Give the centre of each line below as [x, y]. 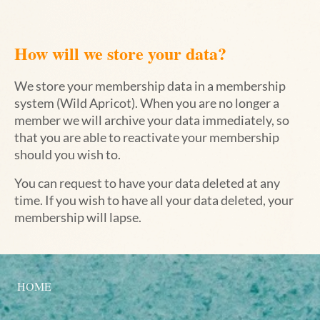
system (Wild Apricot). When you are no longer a [147, 103]
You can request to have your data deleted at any [147, 183]
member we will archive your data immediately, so [152, 120]
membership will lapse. [78, 217]
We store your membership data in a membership [150, 86]
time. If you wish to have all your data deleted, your [154, 200]
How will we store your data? [120, 54]
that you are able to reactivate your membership [147, 137]
